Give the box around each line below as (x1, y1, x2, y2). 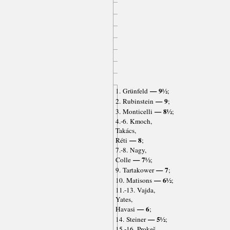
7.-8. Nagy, (115, 145, 146, 155)
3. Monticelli (115, 107, 152, 117)
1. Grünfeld (115, 86, 148, 96)
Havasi (115, 204, 135, 214)
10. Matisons (115, 176, 152, 185)
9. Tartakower (115, 165, 154, 175)
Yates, (115, 195, 132, 204)
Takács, (115, 126, 136, 136)
